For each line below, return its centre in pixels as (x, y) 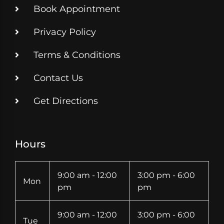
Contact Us (58, 78)
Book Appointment (77, 9)
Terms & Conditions (77, 55)
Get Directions (66, 101)
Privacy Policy (65, 32)
